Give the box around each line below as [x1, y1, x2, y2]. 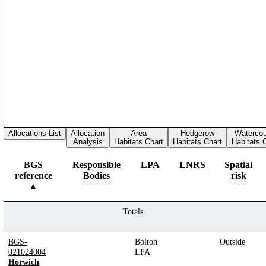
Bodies [83, 170, 110, 180]
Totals [122, 206, 143, 216]
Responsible [72, 159, 121, 170]
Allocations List [8, 128, 62, 138]
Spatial [224, 159, 253, 170]
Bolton [135, 236, 158, 246]
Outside [220, 236, 246, 246]
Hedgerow [180, 128, 215, 138]
